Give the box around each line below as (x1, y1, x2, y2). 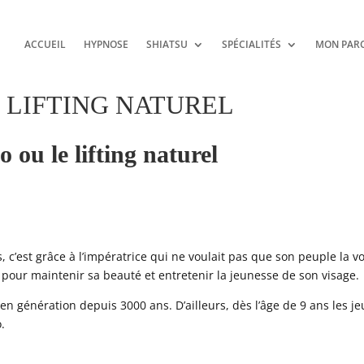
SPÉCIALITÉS (221, 37, 281, 51)
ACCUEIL (24, 37, 66, 51)
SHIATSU (145, 37, 188, 51)
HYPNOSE (83, 37, 128, 51)
